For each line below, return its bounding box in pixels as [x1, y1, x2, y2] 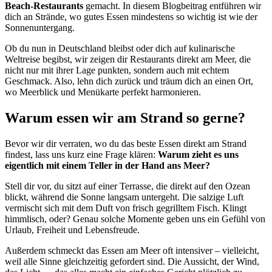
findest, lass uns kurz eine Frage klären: [5, 149, 158, 160]
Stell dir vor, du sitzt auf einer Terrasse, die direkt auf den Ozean [5, 181, 250, 192]
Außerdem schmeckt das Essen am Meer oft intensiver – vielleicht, [5, 245, 259, 256]
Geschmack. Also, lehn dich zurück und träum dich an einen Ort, [5, 76, 253, 87]
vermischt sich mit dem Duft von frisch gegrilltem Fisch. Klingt [5, 203, 246, 214]
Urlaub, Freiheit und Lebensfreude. [5, 225, 140, 236]
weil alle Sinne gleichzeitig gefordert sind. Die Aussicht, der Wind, [5, 256, 259, 267]
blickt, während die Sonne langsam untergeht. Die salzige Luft [5, 192, 243, 203]
